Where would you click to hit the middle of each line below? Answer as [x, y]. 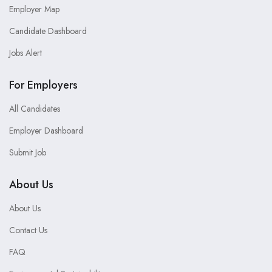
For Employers [43, 85]
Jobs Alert [25, 53]
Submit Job [28, 153]
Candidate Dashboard [48, 31]
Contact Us [28, 230]
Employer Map [34, 9]
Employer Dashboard [46, 131]
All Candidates [35, 109]
